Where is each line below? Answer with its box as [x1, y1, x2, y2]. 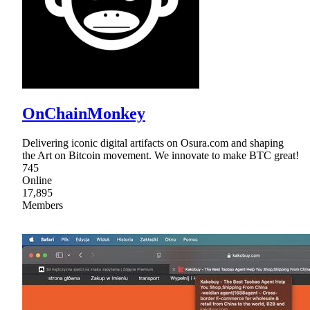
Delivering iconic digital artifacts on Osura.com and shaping [22, 137, 284, 149]
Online [22, 174, 52, 187]
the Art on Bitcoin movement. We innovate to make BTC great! [22, 149, 299, 162]
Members [22, 199, 63, 212]
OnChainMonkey [22, 104, 145, 123]
